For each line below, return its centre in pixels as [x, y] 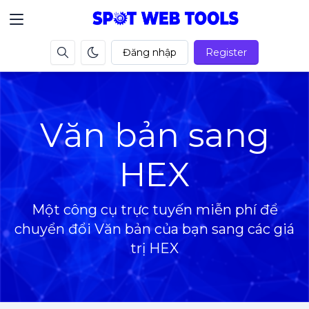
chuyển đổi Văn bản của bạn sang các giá [154, 229]
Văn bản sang [154, 135]
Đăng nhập [150, 52]
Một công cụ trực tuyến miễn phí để [154, 210]
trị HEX [154, 248]
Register [226, 52]
